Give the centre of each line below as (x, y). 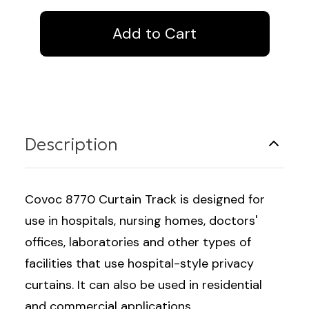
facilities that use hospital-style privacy (139, 263)
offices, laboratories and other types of (138, 242)
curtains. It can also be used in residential (143, 285)
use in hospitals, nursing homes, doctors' (141, 220)
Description (71, 144)
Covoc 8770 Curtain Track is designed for (145, 199)
